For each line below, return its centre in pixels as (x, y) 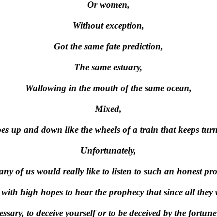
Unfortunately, (108, 150)
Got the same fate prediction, (108, 46)
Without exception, (108, 25)
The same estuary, (108, 67)
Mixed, (108, 109)
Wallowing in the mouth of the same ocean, (108, 88)
